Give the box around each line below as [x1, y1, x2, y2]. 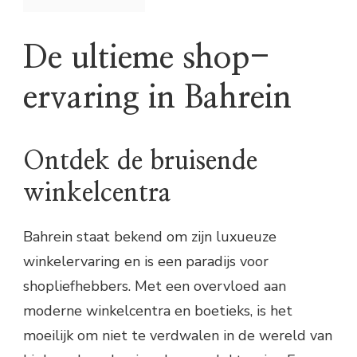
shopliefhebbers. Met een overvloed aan [23, 277, 286, 296]
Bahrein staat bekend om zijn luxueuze [23, 227, 277, 247]
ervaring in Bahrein [23, 82, 292, 115]
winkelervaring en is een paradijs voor [23, 252, 269, 272]
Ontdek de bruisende [23, 147, 257, 174]
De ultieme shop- [23, 42, 270, 75]
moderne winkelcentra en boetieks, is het [23, 301, 292, 321]
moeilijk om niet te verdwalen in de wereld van [23, 326, 332, 346]
